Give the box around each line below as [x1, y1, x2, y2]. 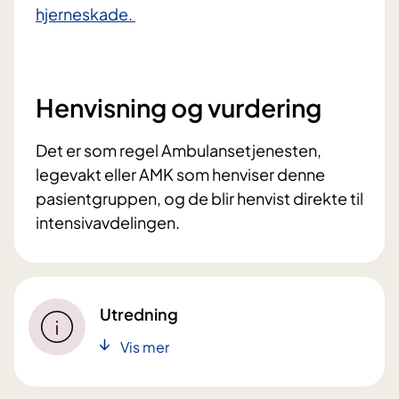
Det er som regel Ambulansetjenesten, [36, 140, 322, 161]
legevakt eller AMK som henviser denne [36, 164, 325, 185]
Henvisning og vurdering [36, 92, 322, 124]
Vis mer [120, 337, 169, 356]
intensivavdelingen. [36, 212, 180, 233]
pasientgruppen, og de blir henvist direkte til [36, 188, 363, 209]
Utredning [100, 303, 178, 324]
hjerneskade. [36, 4, 135, 25]
